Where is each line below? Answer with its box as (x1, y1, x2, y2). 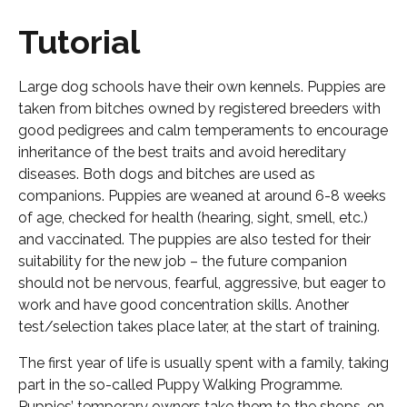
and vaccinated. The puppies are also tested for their (18, 231, 371, 248)
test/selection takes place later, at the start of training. (18, 318, 380, 335)
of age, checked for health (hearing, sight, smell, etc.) (18, 209, 368, 226)
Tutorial (18, 23, 140, 61)
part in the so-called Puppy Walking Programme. (18, 376, 342, 393)
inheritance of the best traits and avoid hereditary (18, 144, 346, 161)
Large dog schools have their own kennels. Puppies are (18, 78, 385, 95)
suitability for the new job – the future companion (18, 253, 347, 270)
